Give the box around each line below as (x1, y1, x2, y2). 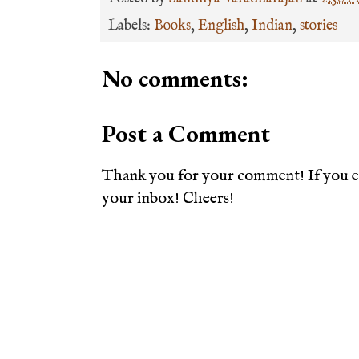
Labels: (108, 16, 154, 35)
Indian (252, 16, 292, 35)
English (198, 16, 244, 35)
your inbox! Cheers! (102, 188, 234, 208)
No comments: (102, 62, 248, 94)
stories (300, 16, 337, 35)
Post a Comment (102, 117, 270, 149)
